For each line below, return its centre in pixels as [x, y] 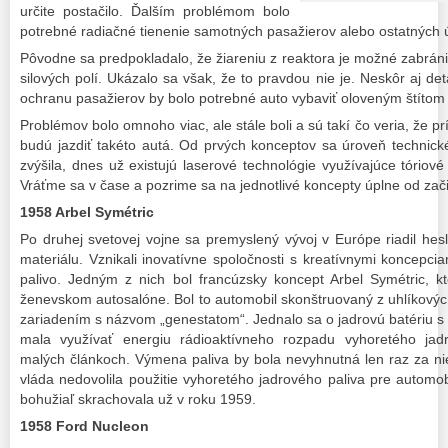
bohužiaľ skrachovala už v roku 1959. [138, 399]
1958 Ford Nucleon [84, 426]
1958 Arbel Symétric [87, 212]
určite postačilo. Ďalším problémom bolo [155, 10]
